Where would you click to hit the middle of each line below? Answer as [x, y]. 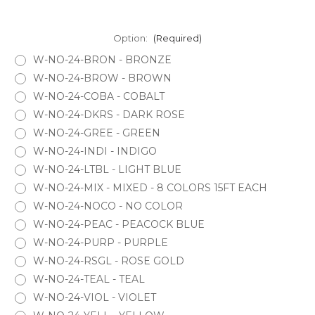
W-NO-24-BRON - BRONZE [102, 60]
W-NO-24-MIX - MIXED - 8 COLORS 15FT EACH [150, 187]
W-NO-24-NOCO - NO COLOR [108, 206]
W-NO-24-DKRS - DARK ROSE [109, 114]
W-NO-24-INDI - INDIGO [95, 151]
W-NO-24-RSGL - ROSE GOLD [108, 261]
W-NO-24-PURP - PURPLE [100, 242]
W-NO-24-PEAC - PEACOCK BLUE [118, 224]
